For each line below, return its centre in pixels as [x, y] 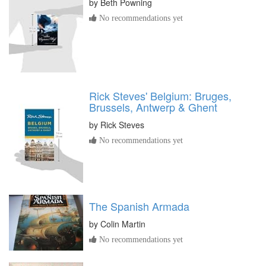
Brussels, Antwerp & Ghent [153, 107]
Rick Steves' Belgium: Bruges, [160, 95]
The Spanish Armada [139, 206]
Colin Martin [123, 224]
